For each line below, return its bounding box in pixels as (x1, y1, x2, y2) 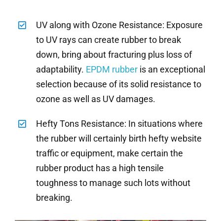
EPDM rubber (86, 64, 138, 74)
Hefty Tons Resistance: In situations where (36, 118, 203, 129)
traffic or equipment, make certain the (36, 147, 184, 158)
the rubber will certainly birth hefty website (36, 133, 202, 144)
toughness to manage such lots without (36, 177, 191, 188)
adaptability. (36, 64, 86, 74)
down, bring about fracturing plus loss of (36, 49, 192, 60)
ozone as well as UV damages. (36, 93, 156, 104)
